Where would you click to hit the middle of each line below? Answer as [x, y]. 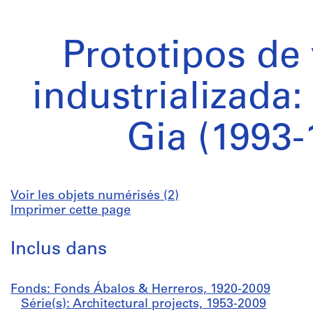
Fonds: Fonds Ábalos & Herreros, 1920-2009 [140, 290]
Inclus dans [59, 250]
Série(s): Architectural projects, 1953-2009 [144, 304]
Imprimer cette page [71, 211]
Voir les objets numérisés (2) [95, 196]
